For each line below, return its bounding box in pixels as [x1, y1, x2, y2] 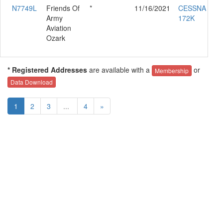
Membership [155, 66, 189, 75]
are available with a [87, 64, 152, 75]
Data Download [10, 78, 53, 87]
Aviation [46, 22, 71, 33]
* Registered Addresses [7, 64, 87, 75]
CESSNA [178, 2, 206, 13]
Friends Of [46, 2, 80, 13]
